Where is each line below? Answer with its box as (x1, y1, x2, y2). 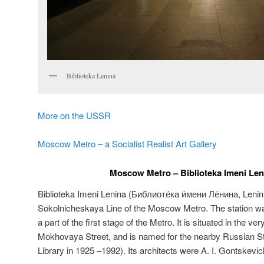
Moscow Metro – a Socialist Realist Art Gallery (38, 137, 217, 150)
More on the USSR (38, 108, 111, 121)
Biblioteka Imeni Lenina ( (38, 187, 131, 200)
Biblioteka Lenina (67, 71, 115, 81)
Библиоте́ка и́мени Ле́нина (131, 187, 238, 200)
